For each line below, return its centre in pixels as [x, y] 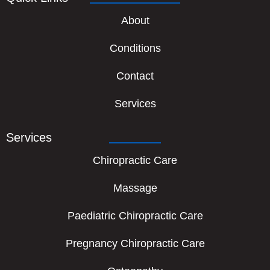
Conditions [135, 48]
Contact [135, 76]
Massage [135, 188]
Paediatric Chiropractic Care [135, 216]
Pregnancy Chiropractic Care [135, 243]
